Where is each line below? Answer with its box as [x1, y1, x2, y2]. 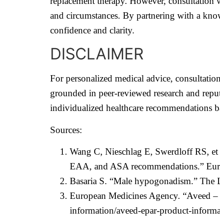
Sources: [50, 124, 82, 135]
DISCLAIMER [50, 44, 143, 64]
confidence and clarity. [50, 25, 135, 35]
